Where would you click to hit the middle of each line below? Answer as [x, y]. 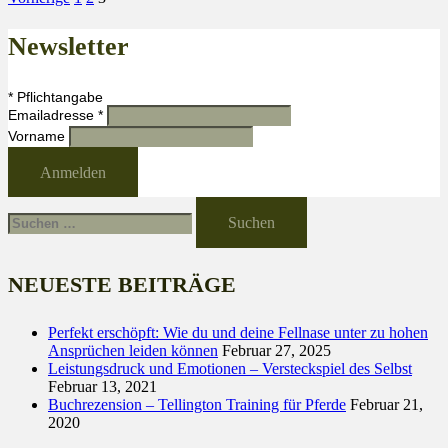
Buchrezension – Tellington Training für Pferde [197, 404]
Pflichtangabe [58, 96]
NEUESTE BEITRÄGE [122, 284]
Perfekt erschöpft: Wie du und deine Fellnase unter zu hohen [238, 332]
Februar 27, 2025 [276, 350]
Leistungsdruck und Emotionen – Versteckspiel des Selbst [230, 368]
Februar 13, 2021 [102, 386]
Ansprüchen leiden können [133, 350]
